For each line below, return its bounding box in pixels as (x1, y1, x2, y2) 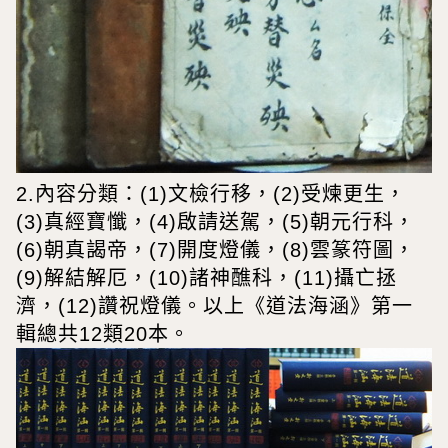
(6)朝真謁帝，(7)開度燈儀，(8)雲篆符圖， (16, 239, 415, 262)
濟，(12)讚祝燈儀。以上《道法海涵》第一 (16, 295, 413, 318)
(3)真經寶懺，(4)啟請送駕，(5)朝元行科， (16, 211, 415, 234)
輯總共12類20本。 (16, 323, 190, 346)
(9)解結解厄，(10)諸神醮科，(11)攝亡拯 (16, 267, 397, 290)
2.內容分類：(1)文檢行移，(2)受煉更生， (16, 183, 406, 206)
